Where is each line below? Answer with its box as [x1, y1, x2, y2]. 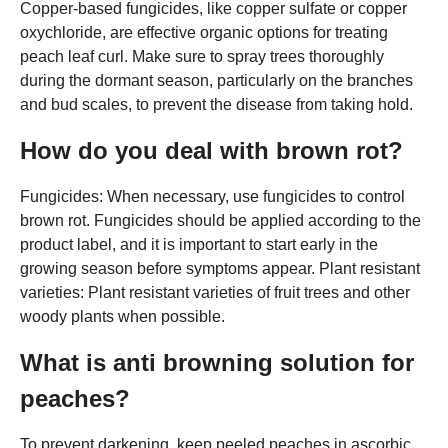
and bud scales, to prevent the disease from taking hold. [20, 95, 413, 113]
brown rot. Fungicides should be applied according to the [20, 211, 421, 229]
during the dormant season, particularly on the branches [20, 71, 413, 89]
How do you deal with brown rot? [20, 136, 403, 164]
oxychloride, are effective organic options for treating [20, 23, 388, 41]
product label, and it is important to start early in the [20, 235, 378, 253]
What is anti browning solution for [20, 348, 414, 376]
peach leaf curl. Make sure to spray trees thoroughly [20, 47, 384, 65]
